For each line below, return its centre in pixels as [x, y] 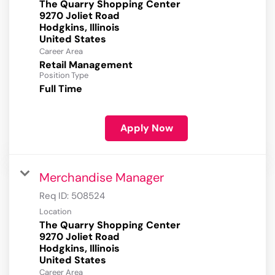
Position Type [64, 76]
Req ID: [55, 196]
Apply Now [146, 128]
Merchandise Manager [102, 178]
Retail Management [86, 65]
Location [55, 212]
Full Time [61, 89]
